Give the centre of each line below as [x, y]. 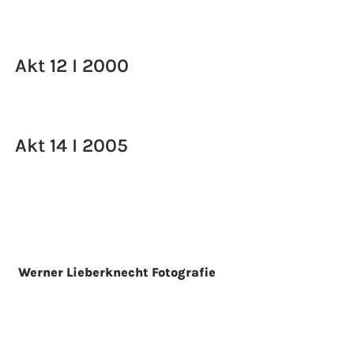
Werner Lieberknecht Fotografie [117, 272]
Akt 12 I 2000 [72, 65]
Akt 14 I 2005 [71, 145]
